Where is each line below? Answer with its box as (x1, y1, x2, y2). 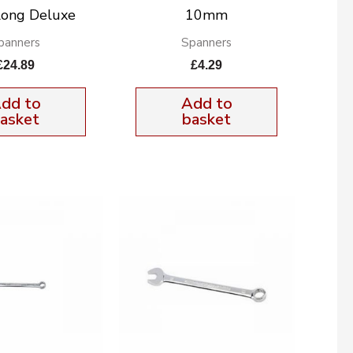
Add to (180, 92, 232, 114)
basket (182, 108, 232, 130)
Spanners (181, 35, 232, 51)
